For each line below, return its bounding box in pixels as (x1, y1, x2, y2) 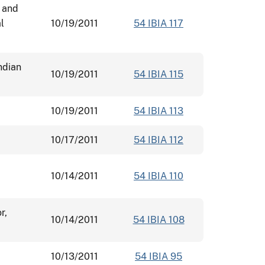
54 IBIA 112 (134, 134, 183, 146)
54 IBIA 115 (134, 68, 183, 80)
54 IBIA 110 (134, 170, 183, 182)
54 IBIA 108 (132, 214, 185, 225)
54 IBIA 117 (134, 17, 183, 29)
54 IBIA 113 (134, 105, 183, 117)
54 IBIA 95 (135, 250, 182, 262)
